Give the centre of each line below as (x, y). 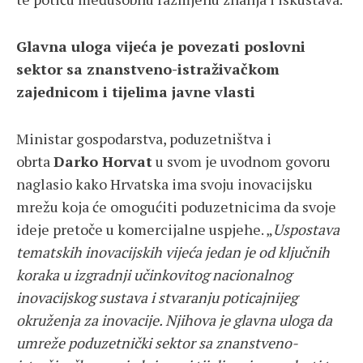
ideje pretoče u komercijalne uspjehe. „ (145, 230)
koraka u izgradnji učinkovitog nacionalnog (154, 275)
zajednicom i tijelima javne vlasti (136, 92)
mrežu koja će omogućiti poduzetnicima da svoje (176, 207)
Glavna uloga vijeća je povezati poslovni (161, 47)
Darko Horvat (103, 162)
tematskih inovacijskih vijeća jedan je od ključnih (173, 252)
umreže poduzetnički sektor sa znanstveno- (157, 343)
